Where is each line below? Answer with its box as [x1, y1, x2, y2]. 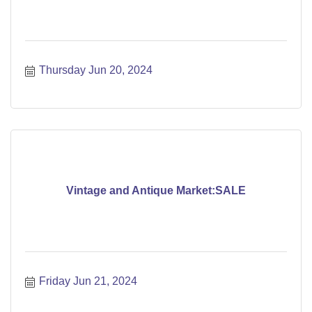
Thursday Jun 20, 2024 [39, 63, 153, 76]
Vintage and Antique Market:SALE [66, 185, 246, 197]
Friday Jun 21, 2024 [39, 274, 137, 287]
